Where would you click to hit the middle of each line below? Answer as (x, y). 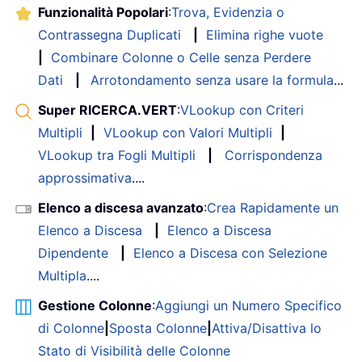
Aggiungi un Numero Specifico (248, 305)
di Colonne (71, 328)
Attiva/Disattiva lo (267, 328)
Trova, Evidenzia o (228, 12)
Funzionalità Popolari (103, 12)
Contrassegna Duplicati (109, 34)
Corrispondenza (274, 155)
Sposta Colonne (158, 328)
